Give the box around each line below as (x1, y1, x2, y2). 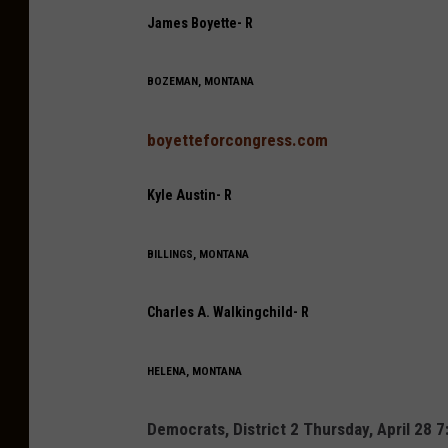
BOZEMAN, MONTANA (147, 74, 254, 89)
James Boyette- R (147, 14, 253, 31)
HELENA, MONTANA (147, 363, 242, 378)
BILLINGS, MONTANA (147, 246, 249, 261)
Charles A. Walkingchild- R (147, 304, 309, 321)
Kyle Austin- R (147, 187, 232, 204)
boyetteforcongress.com (147, 129, 328, 150)
